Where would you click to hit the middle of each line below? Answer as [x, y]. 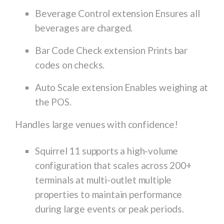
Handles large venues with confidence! [96, 124]
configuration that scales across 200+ [113, 165]
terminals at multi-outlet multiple [103, 179]
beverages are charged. [84, 27]
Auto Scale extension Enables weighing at [122, 87]
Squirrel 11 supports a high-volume [107, 150]
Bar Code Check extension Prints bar [111, 50]
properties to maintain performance [109, 194]
